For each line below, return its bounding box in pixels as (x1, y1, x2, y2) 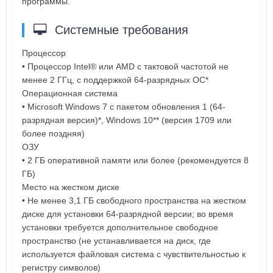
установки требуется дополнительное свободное (22, 222, 218, 232)
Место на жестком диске (22, 182, 119, 192)
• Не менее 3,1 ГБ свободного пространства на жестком (22, 195, 246, 205)
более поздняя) (22, 128, 85, 138)
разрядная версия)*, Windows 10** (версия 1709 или (22, 115, 232, 125)
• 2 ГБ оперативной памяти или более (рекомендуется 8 (22, 155, 249, 165)
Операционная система (22, 88, 118, 98)
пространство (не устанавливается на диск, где (22, 235, 211, 246)
